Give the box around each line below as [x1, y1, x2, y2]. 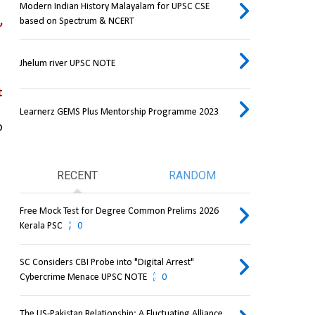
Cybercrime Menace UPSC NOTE [19, 272, 147, 283]
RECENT [56, 169, 98, 183]
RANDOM [169, 169, 217, 183]
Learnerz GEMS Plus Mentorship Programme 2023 [19, 107, 219, 118]
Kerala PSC [19, 221, 63, 232]
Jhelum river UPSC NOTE [19, 58, 115, 70]
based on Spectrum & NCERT [19, 16, 134, 27]
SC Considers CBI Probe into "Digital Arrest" [19, 257, 194, 269]
